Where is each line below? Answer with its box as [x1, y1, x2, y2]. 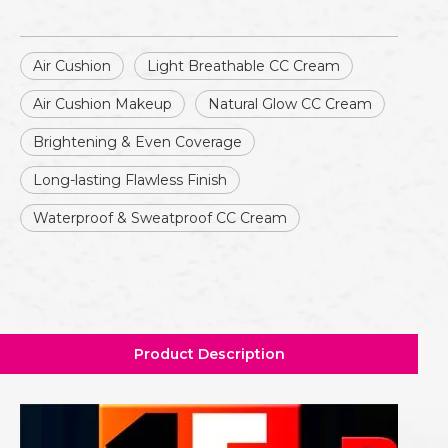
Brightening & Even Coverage [33, 133, 242, 151]
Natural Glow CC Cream [208, 95, 372, 113]
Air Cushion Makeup [33, 95, 172, 113]
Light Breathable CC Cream [147, 57, 340, 75]
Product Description [133, 345, 285, 363]
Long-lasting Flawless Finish [33, 171, 227, 189]
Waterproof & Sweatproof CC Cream [33, 209, 287, 227]
